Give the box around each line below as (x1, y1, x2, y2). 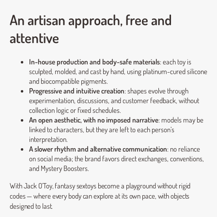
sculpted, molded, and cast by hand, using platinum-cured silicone (29, 66, 207, 77)
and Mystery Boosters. (29, 163, 89, 173)
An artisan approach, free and (10, 10, 172, 29)
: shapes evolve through (124, 86, 188, 96)
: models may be (158, 115, 203, 125)
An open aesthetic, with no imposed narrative (29, 115, 158, 125)
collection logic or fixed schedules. (29, 105, 121, 115)
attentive (10, 28, 59, 46)
